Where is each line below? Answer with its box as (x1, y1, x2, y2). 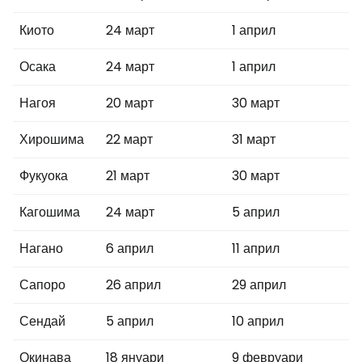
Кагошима (19, 203, 80, 221)
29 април (232, 276, 286, 294)
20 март (106, 94, 154, 112)
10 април (232, 312, 284, 330)
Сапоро (19, 276, 65, 294)
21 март (106, 166, 149, 185)
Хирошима (19, 130, 84, 149)
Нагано (19, 239, 63, 258)
